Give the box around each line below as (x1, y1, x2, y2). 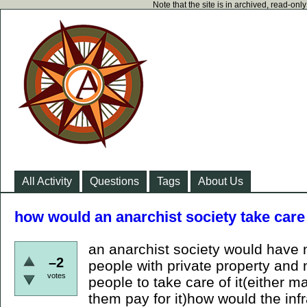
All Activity (22, 175, 72, 187)
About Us (198, 175, 243, 187)
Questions (90, 175, 139, 187)
